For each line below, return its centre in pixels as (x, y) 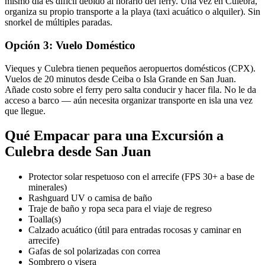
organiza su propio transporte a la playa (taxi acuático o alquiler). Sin (132, 12)
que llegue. (25, 111)
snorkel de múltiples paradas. (59, 22)
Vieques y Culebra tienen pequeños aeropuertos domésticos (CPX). (130, 68)
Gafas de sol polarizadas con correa (94, 251)
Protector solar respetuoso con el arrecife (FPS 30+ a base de (141, 177)
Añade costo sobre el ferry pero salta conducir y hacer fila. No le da (130, 89)
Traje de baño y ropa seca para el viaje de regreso (120, 209)
